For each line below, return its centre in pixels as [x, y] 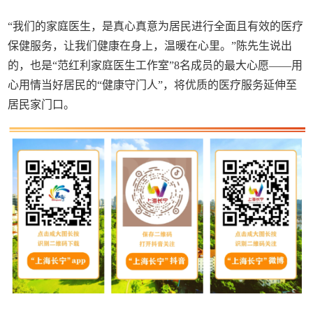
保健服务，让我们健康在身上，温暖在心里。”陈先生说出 [150, 46]
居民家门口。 [42, 105]
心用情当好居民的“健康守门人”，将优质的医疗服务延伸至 [153, 85]
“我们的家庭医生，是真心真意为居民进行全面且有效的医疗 [156, 27]
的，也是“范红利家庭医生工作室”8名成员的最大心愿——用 [155, 66]
